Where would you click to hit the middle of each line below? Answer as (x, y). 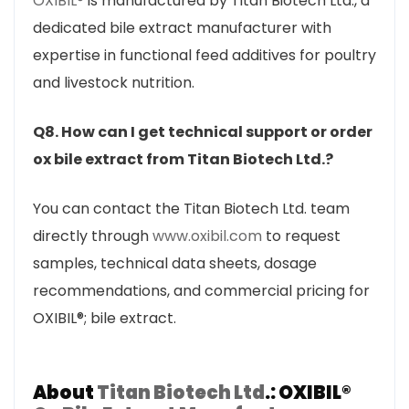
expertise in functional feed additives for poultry (204, 55)
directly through (93, 236)
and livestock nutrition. (114, 83)
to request (301, 236)
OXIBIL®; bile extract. (105, 318)
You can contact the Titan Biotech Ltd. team (191, 209)
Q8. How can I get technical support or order (203, 132)
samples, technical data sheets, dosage (175, 263)
